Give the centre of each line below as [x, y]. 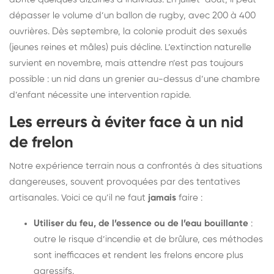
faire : [189, 198]
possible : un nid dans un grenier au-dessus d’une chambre [135, 79]
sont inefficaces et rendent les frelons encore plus [139, 255]
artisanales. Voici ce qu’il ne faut [79, 198]
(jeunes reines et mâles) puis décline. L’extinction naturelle [130, 47]
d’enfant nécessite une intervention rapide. [100, 95]
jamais [162, 198]
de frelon [41, 143]
